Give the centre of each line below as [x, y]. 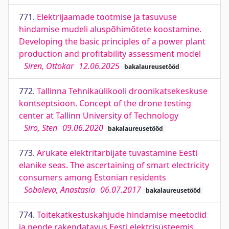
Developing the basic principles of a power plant [112, 41]
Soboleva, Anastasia [60, 190]
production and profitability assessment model [110, 54]
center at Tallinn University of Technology [99, 116]
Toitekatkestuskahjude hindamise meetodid [122, 215]
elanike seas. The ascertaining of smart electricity [114, 165]
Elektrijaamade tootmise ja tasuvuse [107, 17]
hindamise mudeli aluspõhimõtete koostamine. [110, 29]
